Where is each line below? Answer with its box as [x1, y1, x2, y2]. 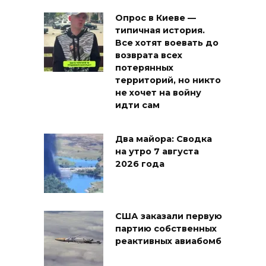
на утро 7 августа [115, 146, 199, 157]
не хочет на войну [115, 87, 201, 99]
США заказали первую [115, 211, 222, 222]
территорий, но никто [115, 75, 221, 86]
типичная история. [115, 25, 205, 36]
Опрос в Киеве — [115, 12, 196, 24]
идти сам [115, 100, 160, 111]
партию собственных [115, 223, 217, 235]
